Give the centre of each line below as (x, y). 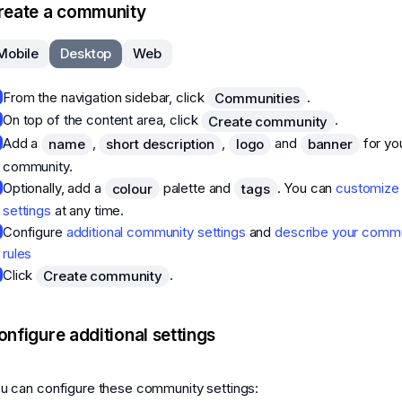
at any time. (87, 211)
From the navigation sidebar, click (105, 97)
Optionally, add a (54, 188)
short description (161, 144)
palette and (197, 188)
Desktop (86, 54)
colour (132, 188)
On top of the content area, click (102, 120)
